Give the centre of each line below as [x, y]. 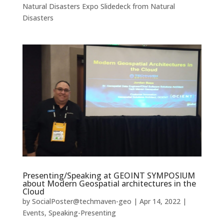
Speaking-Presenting [82, 213]
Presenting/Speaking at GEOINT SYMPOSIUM [108, 176]
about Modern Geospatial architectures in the [109, 184]
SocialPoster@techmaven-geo [81, 201]
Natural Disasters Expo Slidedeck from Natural [98, 6]
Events [33, 213]
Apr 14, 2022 [160, 201]
